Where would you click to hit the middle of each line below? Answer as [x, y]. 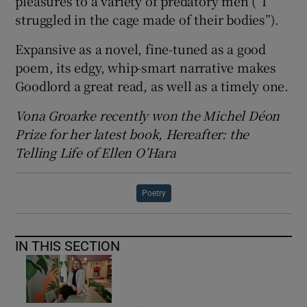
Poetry [153, 194]
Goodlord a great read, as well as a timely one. [152, 86]
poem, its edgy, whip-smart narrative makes [146, 67]
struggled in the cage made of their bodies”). [147, 20]
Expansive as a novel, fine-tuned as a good [141, 49]
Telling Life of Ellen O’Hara [96, 152]
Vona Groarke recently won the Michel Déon [148, 115]
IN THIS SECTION [68, 246]
